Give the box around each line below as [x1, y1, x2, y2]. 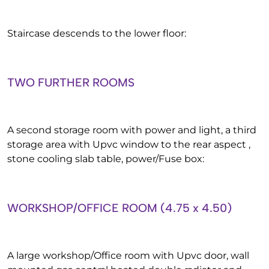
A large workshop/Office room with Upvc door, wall [7, 250, 249, 261]
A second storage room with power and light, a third [7, 124, 256, 136]
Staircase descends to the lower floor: [7, 28, 186, 39]
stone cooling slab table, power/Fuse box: [7, 153, 204, 165]
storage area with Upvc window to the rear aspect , [7, 139, 250, 150]
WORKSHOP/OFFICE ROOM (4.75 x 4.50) [7, 201, 232, 215]
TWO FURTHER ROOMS [7, 76, 134, 89]
